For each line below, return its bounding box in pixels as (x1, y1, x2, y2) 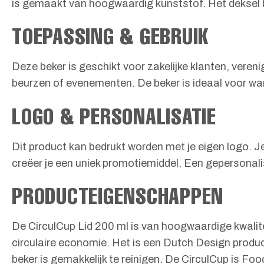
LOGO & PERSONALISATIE (12, 101, 216, 130)
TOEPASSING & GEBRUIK (12, 22, 209, 50)
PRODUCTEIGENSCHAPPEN (12, 181, 224, 210)
